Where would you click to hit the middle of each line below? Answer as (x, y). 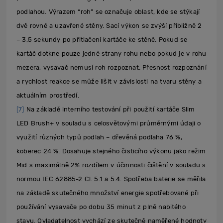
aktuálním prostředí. (48, 96)
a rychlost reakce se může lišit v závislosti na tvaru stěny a (109, 82)
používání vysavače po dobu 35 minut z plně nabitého (101, 207)
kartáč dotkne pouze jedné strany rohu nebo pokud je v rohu (111, 54)
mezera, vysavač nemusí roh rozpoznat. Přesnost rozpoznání (111, 68)
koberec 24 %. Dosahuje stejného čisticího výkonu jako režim (111, 151)
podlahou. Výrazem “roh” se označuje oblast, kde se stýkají (108, 12)
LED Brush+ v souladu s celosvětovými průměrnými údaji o (109, 123)
